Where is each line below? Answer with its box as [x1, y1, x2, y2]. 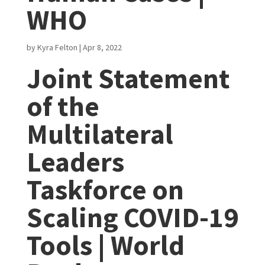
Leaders [26, 144, 124, 179]
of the [26, 89, 99, 124]
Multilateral [26, 117, 173, 151]
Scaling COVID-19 [26, 200, 238, 235]
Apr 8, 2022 [82, 42, 122, 53]
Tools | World [26, 228, 185, 263]
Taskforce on [26, 172, 184, 207]
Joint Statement [26, 61, 230, 96]
